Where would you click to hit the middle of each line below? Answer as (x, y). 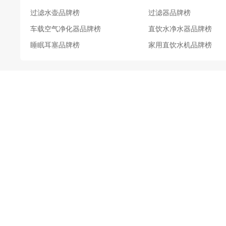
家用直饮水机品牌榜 (180, 45)
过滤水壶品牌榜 (55, 12)
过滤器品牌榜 (169, 12)
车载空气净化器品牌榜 (66, 29)
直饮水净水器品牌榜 (180, 29)
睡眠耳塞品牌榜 (55, 45)
